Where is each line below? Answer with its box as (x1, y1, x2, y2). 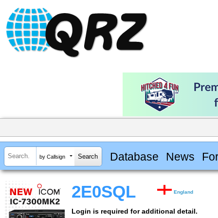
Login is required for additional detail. (72, 208, 198, 216)
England (174, 189, 194, 195)
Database (109, 150, 159, 163)
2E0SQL (72, 182, 136, 201)
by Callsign (39, 153, 65, 160)
